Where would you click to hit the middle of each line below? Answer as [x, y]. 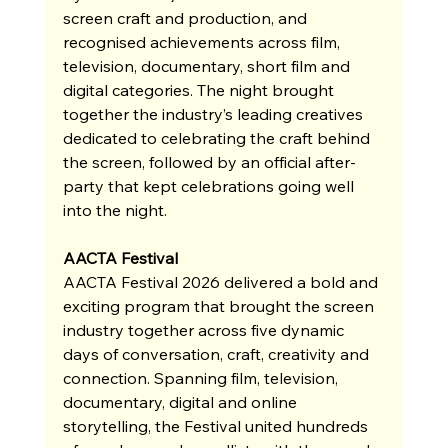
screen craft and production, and [186, 17]
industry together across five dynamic [205, 329]
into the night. [114, 209]
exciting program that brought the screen [220, 305]
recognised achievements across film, [203, 41]
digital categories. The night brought [200, 89]
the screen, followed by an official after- [209, 161]
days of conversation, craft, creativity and [217, 353]
